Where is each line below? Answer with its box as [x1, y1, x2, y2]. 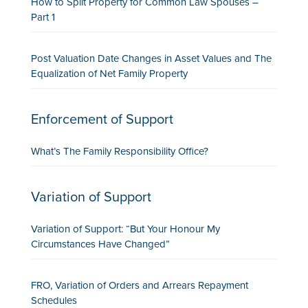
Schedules [30, 294, 77, 307]
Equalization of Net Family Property [30, 67, 188, 80]
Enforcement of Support [30, 111, 173, 128]
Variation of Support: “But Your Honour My [30, 223, 220, 235]
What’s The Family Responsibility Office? [30, 145, 208, 157]
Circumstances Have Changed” [30, 238, 170, 250]
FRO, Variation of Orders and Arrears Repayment [30, 279, 248, 291]
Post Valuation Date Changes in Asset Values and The [30, 52, 272, 65]
